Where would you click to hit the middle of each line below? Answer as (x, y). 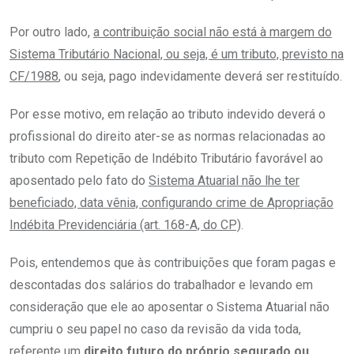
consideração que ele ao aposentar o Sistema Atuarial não (169, 307)
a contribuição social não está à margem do (213, 32)
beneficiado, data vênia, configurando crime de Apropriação (171, 203)
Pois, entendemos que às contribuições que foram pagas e (173, 263)
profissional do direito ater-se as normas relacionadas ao (168, 137)
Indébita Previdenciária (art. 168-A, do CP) (125, 225)
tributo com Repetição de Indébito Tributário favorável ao (166, 159)
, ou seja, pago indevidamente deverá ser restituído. (200, 77)
